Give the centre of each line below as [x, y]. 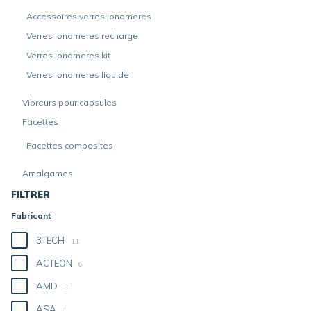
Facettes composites [70, 145]
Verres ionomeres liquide [78, 75]
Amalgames [48, 173]
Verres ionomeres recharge [82, 36]
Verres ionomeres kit [68, 55]
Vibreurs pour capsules [69, 102]
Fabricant [31, 216]
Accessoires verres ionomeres [89, 16]
